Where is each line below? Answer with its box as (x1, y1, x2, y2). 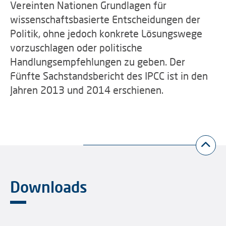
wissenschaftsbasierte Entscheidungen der (10, 13, 200, 25)
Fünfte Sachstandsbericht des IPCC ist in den (10, 70, 208, 82)
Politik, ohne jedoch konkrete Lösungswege (10, 27, 202, 39)
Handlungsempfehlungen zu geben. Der (10, 55, 185, 68)
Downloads (10, 178, 87, 196)
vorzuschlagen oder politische (10, 41, 142, 53)
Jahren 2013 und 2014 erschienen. (10, 84, 163, 96)
